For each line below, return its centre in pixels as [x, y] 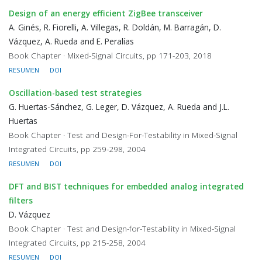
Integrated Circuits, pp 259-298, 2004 [77, 149]
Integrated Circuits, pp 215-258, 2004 [77, 242]
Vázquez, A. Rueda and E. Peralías [71, 41]
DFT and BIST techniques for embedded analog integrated [126, 186]
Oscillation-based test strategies [75, 93]
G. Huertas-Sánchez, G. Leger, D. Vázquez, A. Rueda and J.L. [119, 107]
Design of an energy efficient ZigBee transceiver [106, 13]
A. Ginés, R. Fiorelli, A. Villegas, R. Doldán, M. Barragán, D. [115, 27]
